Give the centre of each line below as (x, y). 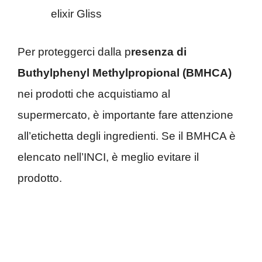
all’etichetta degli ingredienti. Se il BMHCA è (127, 136)
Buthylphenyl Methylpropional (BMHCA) (125, 73)
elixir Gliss (76, 14)
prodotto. (40, 178)
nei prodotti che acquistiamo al (94, 94)
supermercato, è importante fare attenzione (125, 115)
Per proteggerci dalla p (74, 51)
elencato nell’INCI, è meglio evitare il (108, 157)
